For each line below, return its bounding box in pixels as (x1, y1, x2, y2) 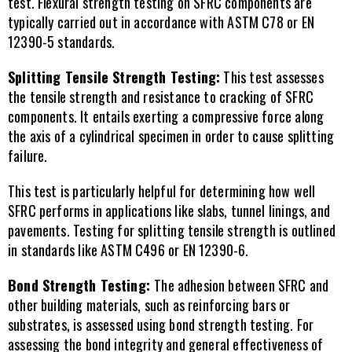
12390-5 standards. (8, 31, 115, 52)
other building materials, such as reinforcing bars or (8, 295, 291, 315)
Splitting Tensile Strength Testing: (8, 67, 221, 87)
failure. (8, 145, 48, 166)
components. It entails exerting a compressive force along (8, 106, 324, 126)
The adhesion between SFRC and (154, 275, 329, 295)
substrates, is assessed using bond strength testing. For (8, 314, 314, 335)
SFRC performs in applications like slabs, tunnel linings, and (8, 200, 330, 221)
